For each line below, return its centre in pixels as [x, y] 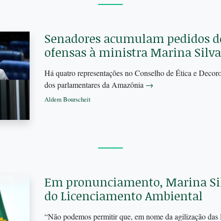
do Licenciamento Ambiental [123, 195]
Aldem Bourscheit [67, 99]
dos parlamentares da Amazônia [95, 84]
